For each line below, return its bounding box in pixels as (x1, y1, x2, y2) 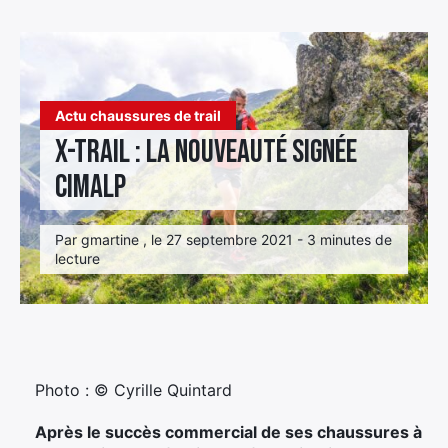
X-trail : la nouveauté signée (55, 132, 357, 172)
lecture (55, 249, 100, 267)
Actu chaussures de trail (55, 106, 221, 124)
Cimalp (55, 167, 126, 207)
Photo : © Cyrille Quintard (35, 379, 232, 400)
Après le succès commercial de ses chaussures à (35, 421, 422, 442)
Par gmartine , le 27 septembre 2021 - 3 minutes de (55, 230, 392, 248)
